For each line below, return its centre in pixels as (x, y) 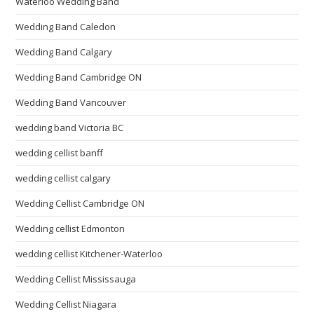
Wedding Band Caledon (66, 27)
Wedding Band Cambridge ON (79, 77)
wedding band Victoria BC (70, 128)
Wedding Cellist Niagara (66, 304)
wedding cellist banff (60, 153)
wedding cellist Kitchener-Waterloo (89, 254)
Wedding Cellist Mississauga (76, 279)
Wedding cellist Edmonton (70, 228)
